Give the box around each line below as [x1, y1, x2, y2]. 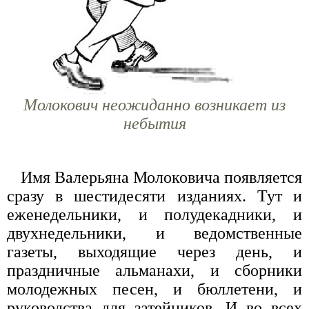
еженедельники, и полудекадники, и [7, 205, 302, 223]
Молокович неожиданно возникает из [23, 95, 286, 114]
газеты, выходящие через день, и [7, 242, 302, 261]
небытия [123, 114, 186, 132]
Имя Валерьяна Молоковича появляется [21, 168, 302, 186]
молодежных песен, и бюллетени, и [7, 279, 302, 298]
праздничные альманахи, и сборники [7, 261, 302, 279]
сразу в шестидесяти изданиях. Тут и [7, 186, 302, 205]
